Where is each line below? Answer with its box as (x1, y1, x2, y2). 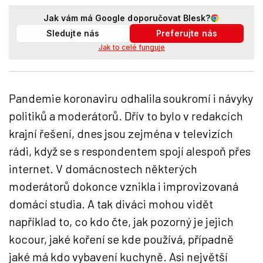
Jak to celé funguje (98, 43, 165, 52)
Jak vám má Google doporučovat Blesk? (43, 13, 211, 23)
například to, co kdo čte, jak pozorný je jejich (9, 214, 234, 228)
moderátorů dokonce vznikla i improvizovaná (9, 179, 238, 193)
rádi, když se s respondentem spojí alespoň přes (9, 144, 251, 158)
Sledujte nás (46, 28, 100, 38)
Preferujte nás (156, 28, 217, 38)
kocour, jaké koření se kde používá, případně (9, 232, 234, 246)
